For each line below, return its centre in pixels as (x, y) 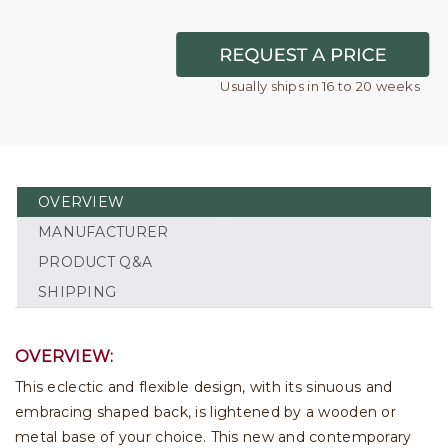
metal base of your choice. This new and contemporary (213, 437)
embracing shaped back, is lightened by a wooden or (205, 412)
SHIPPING (77, 292)
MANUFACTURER (103, 232)
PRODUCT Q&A (95, 262)
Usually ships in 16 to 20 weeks (320, 85)
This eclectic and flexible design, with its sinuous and (204, 387)
